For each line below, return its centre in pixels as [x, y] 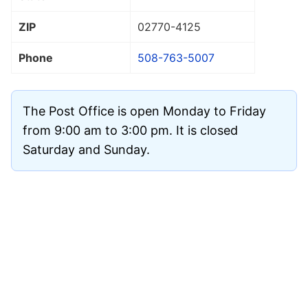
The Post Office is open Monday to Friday [144, 111]
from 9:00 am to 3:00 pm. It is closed [130, 130]
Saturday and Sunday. [86, 149]
